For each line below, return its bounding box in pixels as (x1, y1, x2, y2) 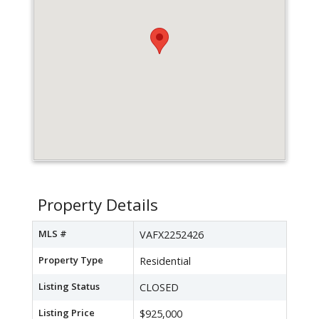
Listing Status (38, 280, 100, 293)
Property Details (38, 194, 158, 216)
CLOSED (140, 281, 179, 295)
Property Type (38, 253, 103, 267)
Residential (140, 254, 191, 268)
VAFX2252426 (140, 228, 204, 242)
